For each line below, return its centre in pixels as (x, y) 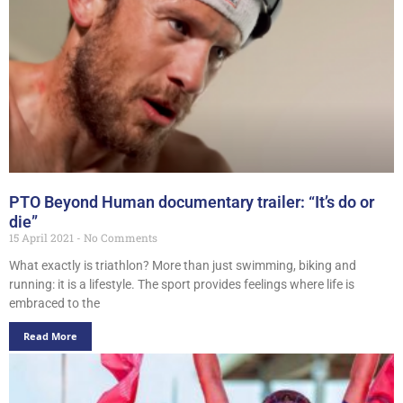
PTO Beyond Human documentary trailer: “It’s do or (192, 201)
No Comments (119, 238)
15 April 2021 (43, 238)
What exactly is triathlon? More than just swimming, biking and (183, 266)
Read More (50, 336)
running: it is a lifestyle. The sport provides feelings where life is (182, 285)
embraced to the (54, 304)
